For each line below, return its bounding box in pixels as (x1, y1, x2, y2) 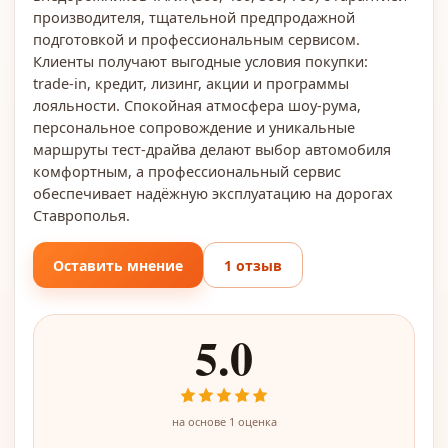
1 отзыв (224, 255, 282, 275)
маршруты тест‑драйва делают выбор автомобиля (33, 139, 391, 159)
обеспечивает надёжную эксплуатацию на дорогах (33, 183, 393, 203)
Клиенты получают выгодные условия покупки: (33, 51, 368, 71)
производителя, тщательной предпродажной (33, 7, 355, 27)
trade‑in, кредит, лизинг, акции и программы (33, 73, 349, 93)
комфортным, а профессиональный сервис (33, 161, 341, 181)
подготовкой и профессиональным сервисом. (33, 29, 360, 49)
